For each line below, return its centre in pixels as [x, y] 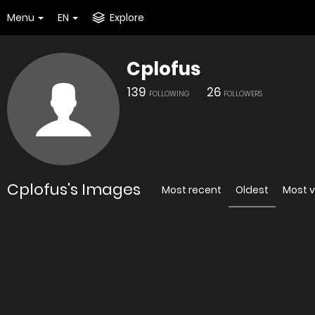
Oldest [252, 190]
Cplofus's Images [74, 189]
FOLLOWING [169, 94]
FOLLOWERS [243, 94]
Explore [127, 18]
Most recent [192, 190]
